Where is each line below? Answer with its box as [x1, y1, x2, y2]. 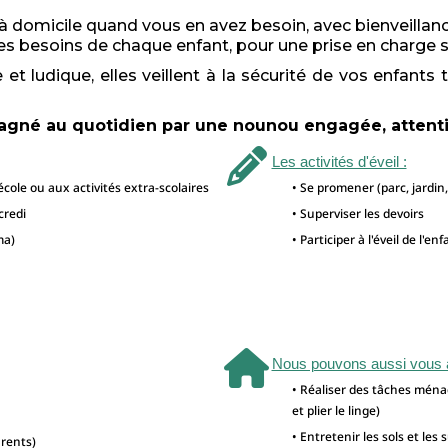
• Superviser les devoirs [291, 205, 424, 223]
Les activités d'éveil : [271, 153, 407, 171]
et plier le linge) [291, 402, 380, 420]
